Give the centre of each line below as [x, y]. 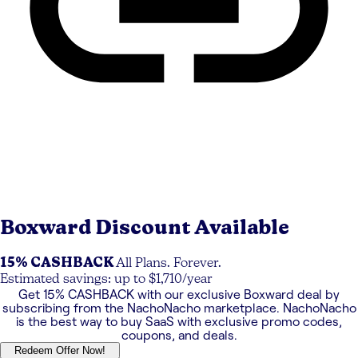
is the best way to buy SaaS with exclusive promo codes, [179, 322]
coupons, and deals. [179, 336]
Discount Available [193, 228]
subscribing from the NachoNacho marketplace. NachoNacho [179, 308]
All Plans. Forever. [169, 264]
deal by [317, 295]
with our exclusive [189, 295]
